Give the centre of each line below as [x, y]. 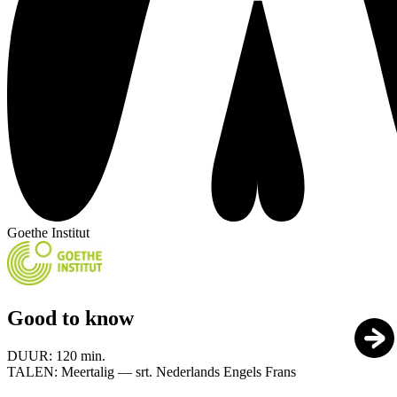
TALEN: [34, 372]
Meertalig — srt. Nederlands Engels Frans [179, 372]
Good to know [70, 319]
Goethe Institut [48, 233]
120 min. [81, 356]
